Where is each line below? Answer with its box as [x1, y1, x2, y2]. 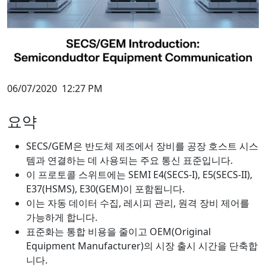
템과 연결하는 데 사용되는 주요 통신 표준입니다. [26, 153, 233, 167]
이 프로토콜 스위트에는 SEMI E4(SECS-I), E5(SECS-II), [26, 167, 252, 181]
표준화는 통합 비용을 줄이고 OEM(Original [26, 224, 211, 238]
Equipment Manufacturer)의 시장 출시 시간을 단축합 [26, 239, 258, 252]
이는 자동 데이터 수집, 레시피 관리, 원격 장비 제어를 [26, 196, 249, 210]
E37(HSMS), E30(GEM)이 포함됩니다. [26, 182, 185, 195]
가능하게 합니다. [26, 210, 97, 224]
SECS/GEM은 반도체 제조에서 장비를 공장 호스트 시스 [26, 139, 258, 153]
